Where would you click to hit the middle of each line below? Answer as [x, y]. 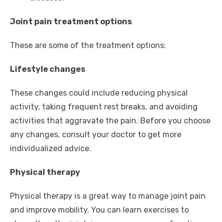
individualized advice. [51, 149]
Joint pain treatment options [71, 22]
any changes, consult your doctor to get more [96, 135]
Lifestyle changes [48, 69]
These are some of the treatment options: [88, 46]
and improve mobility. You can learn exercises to [99, 210]
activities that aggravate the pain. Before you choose [110, 121]
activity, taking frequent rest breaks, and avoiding [104, 107]
